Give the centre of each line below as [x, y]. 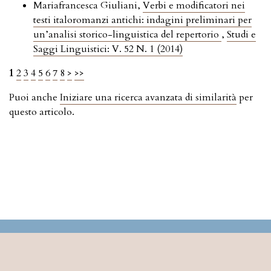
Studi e [241, 35]
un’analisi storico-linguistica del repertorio [127, 35]
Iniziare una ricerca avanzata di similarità [148, 98]
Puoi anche [34, 98]
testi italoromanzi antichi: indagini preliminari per [142, 20]
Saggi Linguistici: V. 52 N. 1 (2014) [108, 49]
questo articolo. [42, 112]
